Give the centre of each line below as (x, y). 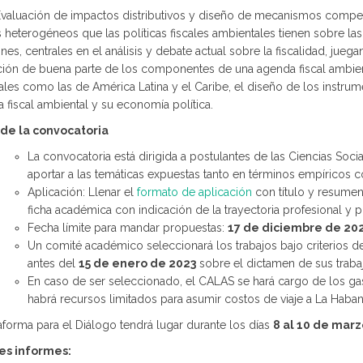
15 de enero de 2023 (137, 263)
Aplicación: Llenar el (82, 192)
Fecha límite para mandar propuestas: (128, 228)
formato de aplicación (194, 192)
